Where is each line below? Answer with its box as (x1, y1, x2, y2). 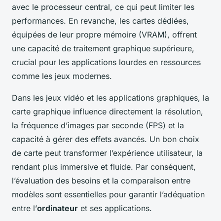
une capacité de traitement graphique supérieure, (12, 43, 194, 54)
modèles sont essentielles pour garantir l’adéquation (12, 189, 205, 200)
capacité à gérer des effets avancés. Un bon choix (12, 134, 199, 145)
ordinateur (37, 203, 78, 214)
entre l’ (12, 203, 37, 214)
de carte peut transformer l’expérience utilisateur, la (12, 148, 203, 158)
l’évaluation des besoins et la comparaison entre (12, 176, 190, 186)
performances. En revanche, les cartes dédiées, (12, 16, 189, 26)
